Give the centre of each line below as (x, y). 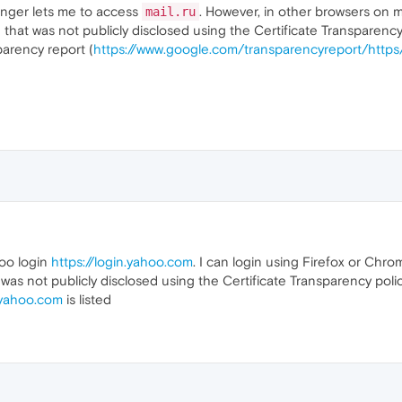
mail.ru (170, 12)
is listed (87, 299)
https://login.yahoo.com (122, 262)
